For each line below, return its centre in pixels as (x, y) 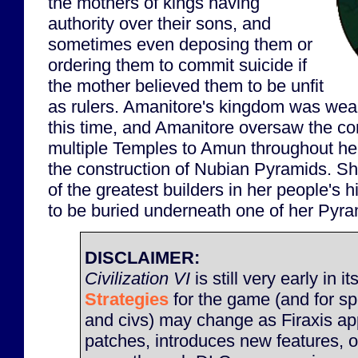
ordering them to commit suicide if (177, 65)
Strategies (127, 299)
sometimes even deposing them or (180, 44)
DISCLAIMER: (142, 257)
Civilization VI (137, 278)
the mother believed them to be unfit (186, 86)
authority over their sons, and (159, 23)
